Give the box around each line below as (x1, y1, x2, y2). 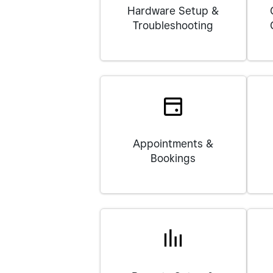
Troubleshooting (133, 19, 214, 32)
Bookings (151, 152, 196, 165)
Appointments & (133, 137, 214, 150)
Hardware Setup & (127, 4, 219, 17)
